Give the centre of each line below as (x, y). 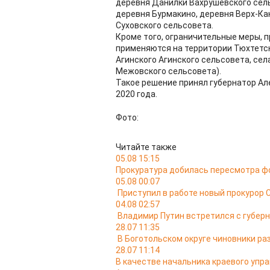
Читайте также (146, 147)
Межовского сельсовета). (168, 71)
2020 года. (137, 94)
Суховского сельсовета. (165, 25)
